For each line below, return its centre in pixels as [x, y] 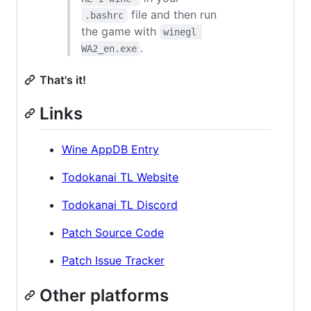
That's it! [63, 79]
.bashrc [104, 15]
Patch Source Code [113, 233]
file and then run [174, 14]
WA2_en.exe [109, 48]
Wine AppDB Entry [110, 150]
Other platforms [104, 296]
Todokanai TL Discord [120, 205]
